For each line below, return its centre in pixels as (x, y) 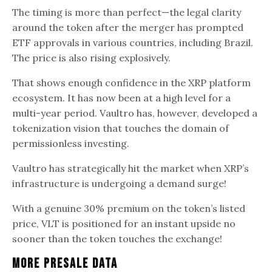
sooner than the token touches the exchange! (120, 238)
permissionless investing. (73, 143)
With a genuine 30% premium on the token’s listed (129, 208)
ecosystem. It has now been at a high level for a (122, 97)
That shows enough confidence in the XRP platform (132, 82)
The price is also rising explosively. (94, 57)
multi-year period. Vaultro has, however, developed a (135, 113)
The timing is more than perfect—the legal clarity (127, 12)
